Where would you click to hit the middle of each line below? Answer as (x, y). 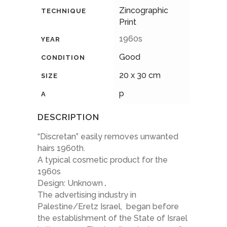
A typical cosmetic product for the (103, 160)
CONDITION (63, 58)
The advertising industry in (87, 195)
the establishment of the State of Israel (112, 218)
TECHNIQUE (64, 11)
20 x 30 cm (140, 75)
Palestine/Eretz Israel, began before (108, 207)
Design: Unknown (70, 183)
